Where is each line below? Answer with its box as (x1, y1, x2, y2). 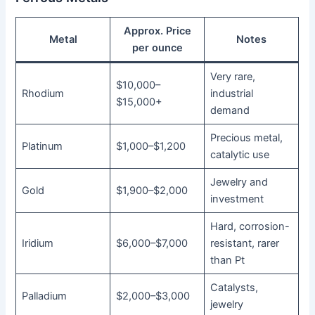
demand (210, 103, 250, 117)
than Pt (210, 253, 245, 266)
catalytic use (210, 148, 269, 161)
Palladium (21, 289, 67, 302)
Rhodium (21, 86, 64, 100)
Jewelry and (210, 175, 268, 188)
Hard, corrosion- (210, 219, 290, 233)
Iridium (21, 236, 53, 250)
